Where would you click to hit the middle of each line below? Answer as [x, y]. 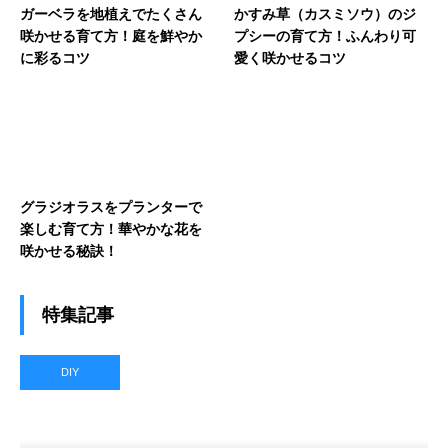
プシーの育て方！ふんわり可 [325, 35]
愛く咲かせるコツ [290, 57]
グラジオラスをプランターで [111, 206]
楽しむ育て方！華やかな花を [111, 228]
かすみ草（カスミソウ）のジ [325, 13]
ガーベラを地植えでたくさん [111, 13]
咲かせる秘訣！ [69, 250]
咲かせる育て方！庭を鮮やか [111, 35]
